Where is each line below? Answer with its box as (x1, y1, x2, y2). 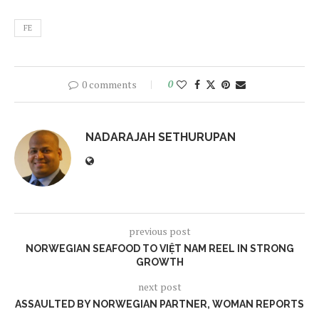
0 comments (81, 78, 137, 92)
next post (137, 280, 182, 294)
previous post (128, 224, 191, 239)
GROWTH (135, 256, 184, 268)
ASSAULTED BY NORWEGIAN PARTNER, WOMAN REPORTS (15, 298, 304, 310)
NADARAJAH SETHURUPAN (85, 130, 236, 145)
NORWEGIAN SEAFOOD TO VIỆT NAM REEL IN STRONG (25, 243, 294, 255)
